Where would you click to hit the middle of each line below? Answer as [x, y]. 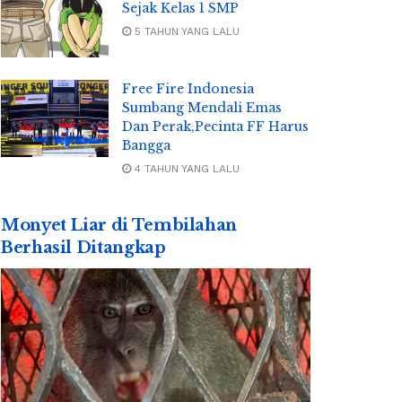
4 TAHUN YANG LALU [185, 168]
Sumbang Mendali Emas [202, 107]
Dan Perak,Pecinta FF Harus [215, 126]
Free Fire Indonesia [188, 88]
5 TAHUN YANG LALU [185, 31]
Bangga [146, 145]
